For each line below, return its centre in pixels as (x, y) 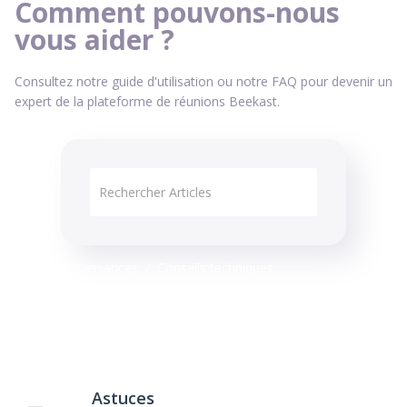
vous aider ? (94, 40)
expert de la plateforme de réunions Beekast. (147, 102)
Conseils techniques (215, 268)
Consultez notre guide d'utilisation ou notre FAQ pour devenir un (203, 82)
